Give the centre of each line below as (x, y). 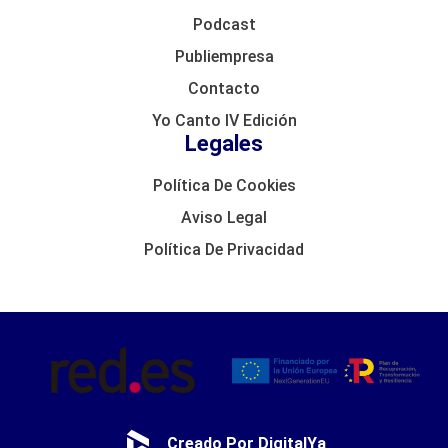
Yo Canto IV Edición (224, 120)
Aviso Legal (224, 217)
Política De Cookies (224, 185)
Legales (224, 143)
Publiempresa (224, 56)
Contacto (224, 88)
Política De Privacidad (224, 249)
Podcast (224, 24)
